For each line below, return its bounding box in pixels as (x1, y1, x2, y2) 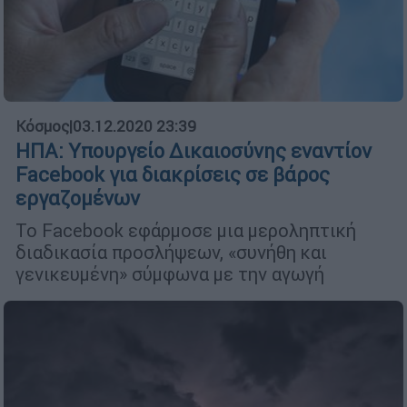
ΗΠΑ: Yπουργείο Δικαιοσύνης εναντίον (15, 138, 372, 164)
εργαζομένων (15, 185, 140, 211)
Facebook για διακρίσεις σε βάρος (15, 162, 330, 187)
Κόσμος (15, 115, 69, 136)
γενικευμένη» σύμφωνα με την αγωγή (15, 262, 324, 285)
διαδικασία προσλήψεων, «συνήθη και (15, 240, 327, 263)
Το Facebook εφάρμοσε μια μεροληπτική (15, 218, 356, 242)
